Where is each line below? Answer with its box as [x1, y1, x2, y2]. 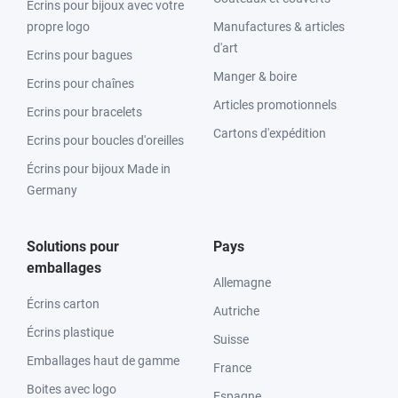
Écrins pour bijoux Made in [27, 162, 171, 176]
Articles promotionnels [213, 98, 337, 112]
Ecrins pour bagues [27, 48, 132, 62]
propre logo [27, 20, 90, 34]
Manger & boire [213, 69, 297, 84]
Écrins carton [27, 297, 99, 311]
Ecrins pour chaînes [27, 76, 134, 91]
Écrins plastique [27, 325, 114, 339]
